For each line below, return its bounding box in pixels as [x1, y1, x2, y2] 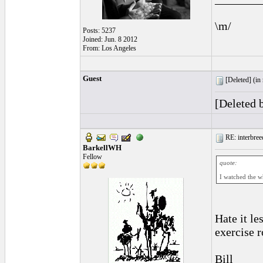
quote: [220, 159, 237, 166]
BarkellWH [83, 143, 122, 152]
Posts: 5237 [83, 26, 116, 35]
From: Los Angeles [83, 44, 136, 52]
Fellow [83, 153, 102, 161]
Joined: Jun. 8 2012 [83, 35, 137, 43]
